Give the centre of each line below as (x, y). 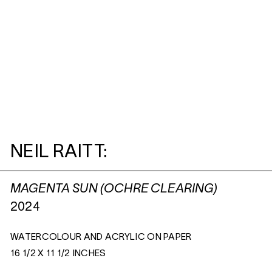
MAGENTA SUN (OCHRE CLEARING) (114, 189)
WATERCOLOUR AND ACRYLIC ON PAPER (101, 237)
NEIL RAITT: (59, 153)
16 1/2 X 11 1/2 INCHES (58, 254)
